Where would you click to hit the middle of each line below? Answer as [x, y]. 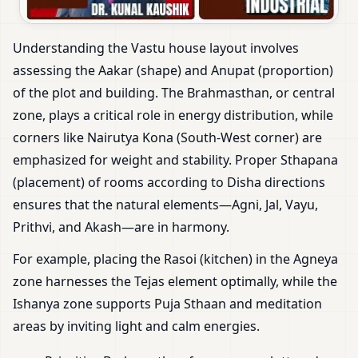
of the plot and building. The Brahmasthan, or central [174, 93]
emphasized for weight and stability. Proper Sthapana [175, 160]
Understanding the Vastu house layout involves [156, 48]
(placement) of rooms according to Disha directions [169, 183]
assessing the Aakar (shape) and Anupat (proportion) [173, 71]
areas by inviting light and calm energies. [136, 326]
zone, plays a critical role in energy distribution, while [173, 115]
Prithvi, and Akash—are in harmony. [121, 227]
